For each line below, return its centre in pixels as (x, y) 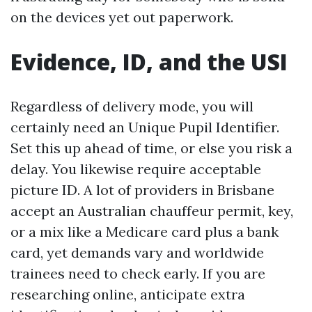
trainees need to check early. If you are (138, 273)
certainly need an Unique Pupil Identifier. (145, 127)
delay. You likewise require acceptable (136, 169)
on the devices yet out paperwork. (122, 17)
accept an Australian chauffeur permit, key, (152, 210)
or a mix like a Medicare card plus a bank (145, 231)
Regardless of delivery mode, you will (132, 106)
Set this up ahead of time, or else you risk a (151, 148)
